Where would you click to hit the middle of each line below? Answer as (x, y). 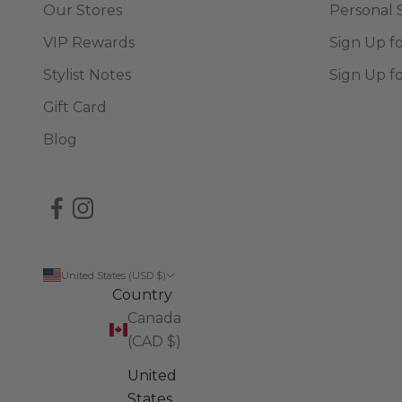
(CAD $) (154, 341)
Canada (154, 318)
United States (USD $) (114, 275)
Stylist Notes (87, 75)
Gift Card (75, 108)
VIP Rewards (89, 43)
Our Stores (83, 11)
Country (142, 294)
